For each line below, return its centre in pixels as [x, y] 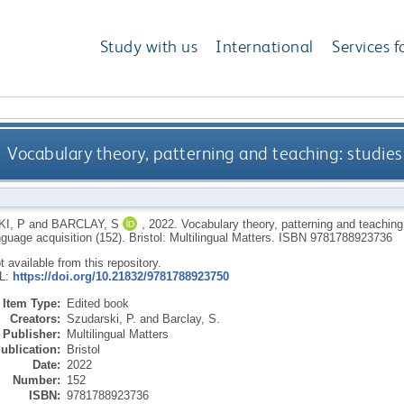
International [265, 47]
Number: [36, 380]
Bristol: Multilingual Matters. [203, 237]
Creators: [35, 318]
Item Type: [31, 303]
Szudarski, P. [101, 318]
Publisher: [31, 334]
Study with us [149, 47]
